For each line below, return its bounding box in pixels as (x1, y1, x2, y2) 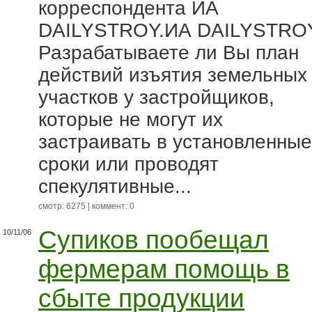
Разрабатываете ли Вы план (38, 42, 299, 63)
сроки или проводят (38, 153, 219, 175)
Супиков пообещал (38, 226, 269, 254)
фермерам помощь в (38, 255, 290, 283)
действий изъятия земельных (38, 64, 307, 86)
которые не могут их (38, 109, 223, 130)
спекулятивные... (38, 175, 192, 197)
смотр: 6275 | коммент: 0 (38, 201, 134, 211)
